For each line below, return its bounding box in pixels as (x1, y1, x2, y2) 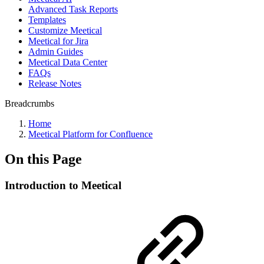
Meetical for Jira (28, 36, 88, 46)
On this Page (5, 151, 82, 167)
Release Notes (28, 78, 81, 88)
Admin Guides (28, 47, 83, 57)
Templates (28, 15, 66, 25)
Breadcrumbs (5, 98, 54, 108)
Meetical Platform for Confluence (28, 129, 153, 139)
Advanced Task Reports (28, 4, 118, 14)
